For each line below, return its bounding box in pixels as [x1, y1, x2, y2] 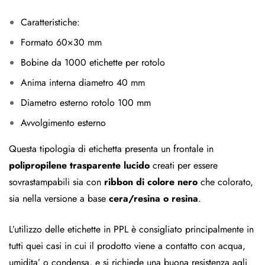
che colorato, [198, 175, 253, 189]
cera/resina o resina [109, 192, 198, 206]
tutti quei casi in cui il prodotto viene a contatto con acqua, [9, 239, 245, 253]
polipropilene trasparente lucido [9, 159, 150, 173]
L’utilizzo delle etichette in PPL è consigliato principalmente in [9, 222, 254, 237]
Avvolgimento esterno [21, 116, 106, 130]
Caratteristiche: [21, 15, 86, 30]
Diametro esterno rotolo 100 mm [21, 96, 151, 110]
